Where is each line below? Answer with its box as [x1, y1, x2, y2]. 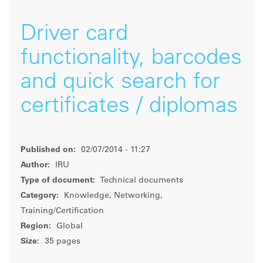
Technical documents [98, 177, 183, 186]
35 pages [42, 238, 80, 247]
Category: [21, 192, 59, 201]
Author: [21, 161, 50, 170]
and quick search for [21, 72, 220, 95]
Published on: [21, 146, 76, 155]
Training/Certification [21, 207, 104, 216]
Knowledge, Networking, [62, 192, 163, 201]
